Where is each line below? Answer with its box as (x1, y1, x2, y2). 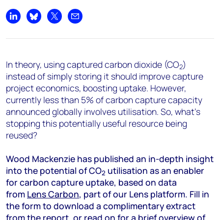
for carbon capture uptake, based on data (6, 176, 177, 188)
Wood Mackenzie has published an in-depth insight (6, 153, 214, 165)
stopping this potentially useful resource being (6, 117, 187, 129)
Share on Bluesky (33, 16, 93, 27)
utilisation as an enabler (106, 165, 204, 176)
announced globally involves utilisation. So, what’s (6, 106, 200, 117)
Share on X (54, 16, 91, 27)
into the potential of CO (6, 165, 102, 176)
